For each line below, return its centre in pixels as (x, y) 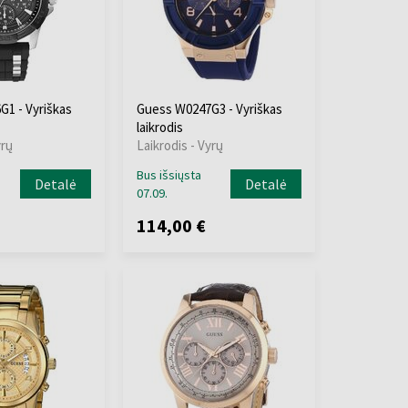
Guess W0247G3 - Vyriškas (209, 109)
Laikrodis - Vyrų (179, 145)
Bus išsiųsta (168, 175)
